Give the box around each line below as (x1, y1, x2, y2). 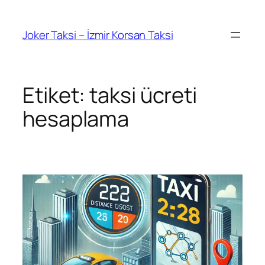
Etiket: (22, 80, 90, 110)
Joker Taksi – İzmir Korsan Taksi (22, 27, 173, 43)
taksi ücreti (89, 80, 198, 110)
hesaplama (22, 104, 130, 134)
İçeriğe (4, 4, 38, 19)
